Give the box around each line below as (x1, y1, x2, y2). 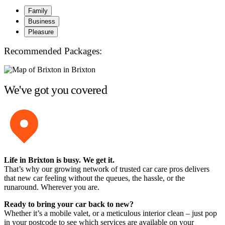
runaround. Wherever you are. (4, 183, 99, 192)
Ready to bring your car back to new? (4, 200, 134, 209)
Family (28, 7, 48, 15)
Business (28, 18, 55, 26)
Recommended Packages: (4, 45, 102, 56)
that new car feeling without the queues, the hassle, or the (4, 174, 185, 183)
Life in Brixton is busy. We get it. (4, 156, 115, 165)
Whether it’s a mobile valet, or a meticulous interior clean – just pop (4, 209, 217, 218)
